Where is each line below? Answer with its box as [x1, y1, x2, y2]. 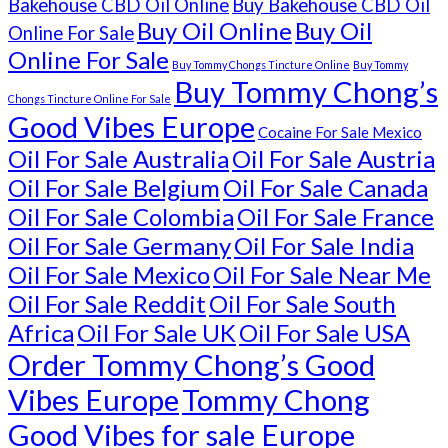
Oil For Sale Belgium [8, 173, 220, 203]
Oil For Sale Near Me [213, 260, 431, 290]
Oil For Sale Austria [232, 144, 435, 174]
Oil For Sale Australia [8, 144, 229, 174]
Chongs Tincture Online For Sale [8, 92, 171, 106]
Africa [8, 318, 74, 348]
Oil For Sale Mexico [8, 260, 210, 290]
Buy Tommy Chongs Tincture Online [172, 58, 350, 72]
